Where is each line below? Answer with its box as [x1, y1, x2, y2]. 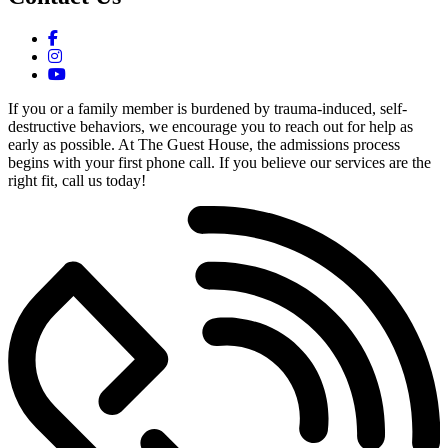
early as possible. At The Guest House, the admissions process [8, 136, 400, 154]
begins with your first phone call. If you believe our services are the [8, 154, 431, 172]
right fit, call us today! [8, 172, 146, 190]
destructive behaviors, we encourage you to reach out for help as [8, 118, 413, 136]
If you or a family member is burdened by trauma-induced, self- [8, 100, 407, 118]
